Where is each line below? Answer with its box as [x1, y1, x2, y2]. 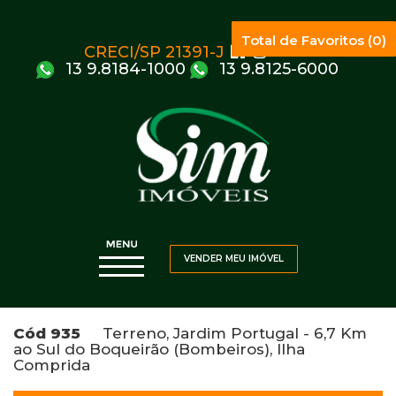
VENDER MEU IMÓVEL [183, 253, 284, 265]
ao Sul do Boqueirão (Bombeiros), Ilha [13, 340, 305, 359]
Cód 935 [13, 324, 80, 343]
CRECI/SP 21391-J [83, 42, 225, 62]
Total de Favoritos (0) [241, 32, 386, 49]
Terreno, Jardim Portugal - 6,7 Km [80, 324, 367, 343]
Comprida [13, 356, 90, 375]
